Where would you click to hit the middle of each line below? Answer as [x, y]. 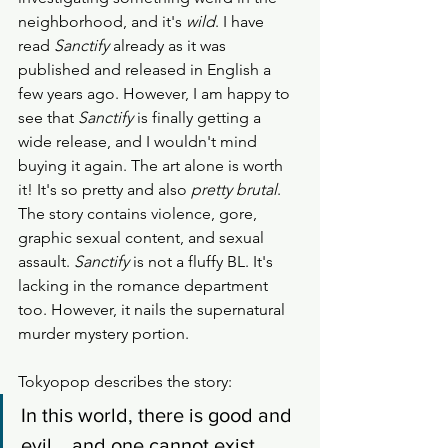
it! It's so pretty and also [104, 190]
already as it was [169, 46]
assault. [46, 262]
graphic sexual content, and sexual [143, 238]
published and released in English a [146, 70]
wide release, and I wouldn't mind [139, 142]
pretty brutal [234, 190]
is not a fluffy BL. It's [203, 262]
